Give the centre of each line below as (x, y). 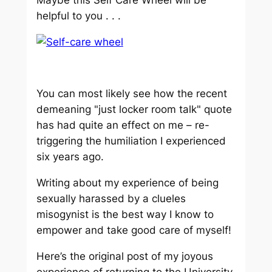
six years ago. (70, 157)
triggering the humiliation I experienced (131, 141)
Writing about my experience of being (127, 183)
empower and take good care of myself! (134, 230)
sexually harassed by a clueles (111, 199)
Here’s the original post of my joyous (124, 256)
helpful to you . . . (78, 15)
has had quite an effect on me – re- (123, 125)
